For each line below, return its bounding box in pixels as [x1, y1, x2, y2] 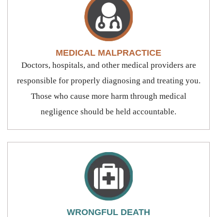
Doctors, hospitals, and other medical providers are [21, 60, 196, 70]
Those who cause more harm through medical [31, 91, 186, 101]
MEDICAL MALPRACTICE [56, 47, 161, 58]
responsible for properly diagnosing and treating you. [16, 76, 201, 85]
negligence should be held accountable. [41, 107, 176, 116]
